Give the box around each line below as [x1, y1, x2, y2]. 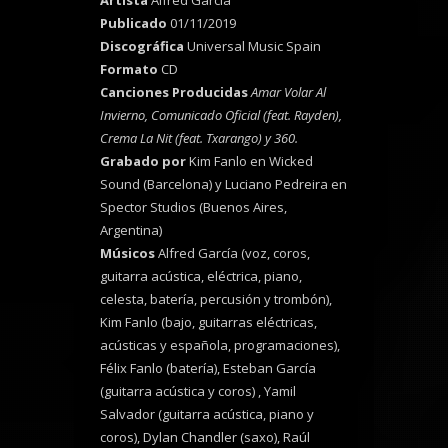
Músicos [100, 244, 155, 263]
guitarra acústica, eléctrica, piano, [100, 267, 302, 286]
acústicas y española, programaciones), [100, 336, 340, 355]
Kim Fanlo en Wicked [189, 152, 313, 171]
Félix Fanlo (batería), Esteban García [100, 359, 316, 378]
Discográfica [100, 37, 187, 56]
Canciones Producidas [100, 83, 248, 102]
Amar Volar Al [251, 83, 326, 102]
